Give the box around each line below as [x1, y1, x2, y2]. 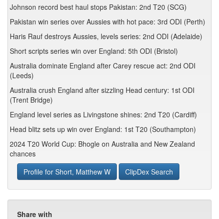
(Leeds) [10, 70, 34, 80]
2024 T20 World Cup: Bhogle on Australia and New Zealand [10, 139, 195, 149]
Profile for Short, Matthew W [23, 167, 110, 176]
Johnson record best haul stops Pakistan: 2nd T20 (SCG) [10, 2, 187, 12]
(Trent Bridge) [10, 95, 53, 105]
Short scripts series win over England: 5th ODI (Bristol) [10, 46, 178, 56]
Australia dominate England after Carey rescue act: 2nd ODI [10, 61, 196, 70]
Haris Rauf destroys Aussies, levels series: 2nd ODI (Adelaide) [10, 31, 202, 41]
